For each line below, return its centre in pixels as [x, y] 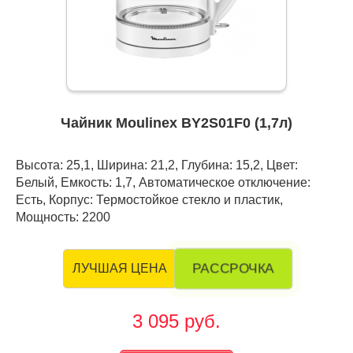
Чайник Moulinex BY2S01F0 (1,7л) [176, 123]
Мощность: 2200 [63, 217]
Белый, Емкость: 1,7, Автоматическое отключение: [163, 182]
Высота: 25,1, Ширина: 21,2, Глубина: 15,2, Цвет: [157, 165]
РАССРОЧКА [233, 269]
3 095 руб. [176, 321]
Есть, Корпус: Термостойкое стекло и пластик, [149, 200]
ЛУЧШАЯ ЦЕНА [120, 269]
